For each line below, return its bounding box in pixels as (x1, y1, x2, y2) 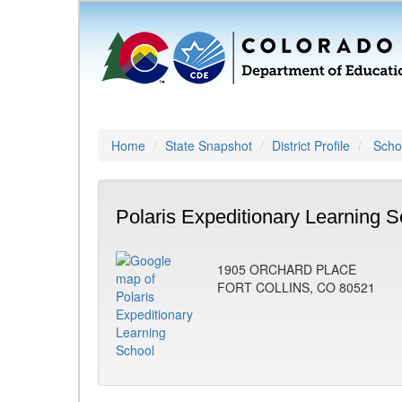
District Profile (272, 136, 350, 154)
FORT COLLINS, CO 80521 (217, 278, 375, 296)
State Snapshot (165, 136, 252, 154)
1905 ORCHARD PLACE (217, 260, 356, 278)
